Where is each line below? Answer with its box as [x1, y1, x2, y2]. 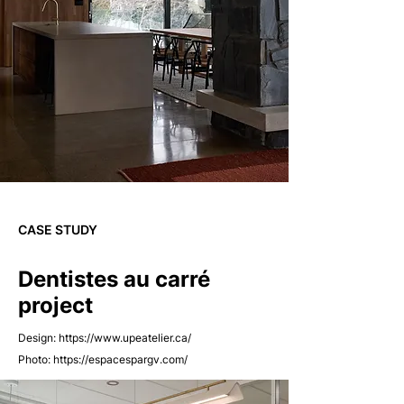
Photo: [18, 353, 53, 366]
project [18, 292, 93, 318]
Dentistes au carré [18, 266, 210, 292]
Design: [18, 331, 59, 344]
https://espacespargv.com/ [53, 353, 188, 366]
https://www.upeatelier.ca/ [59, 331, 191, 344]
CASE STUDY [18, 222, 97, 237]
